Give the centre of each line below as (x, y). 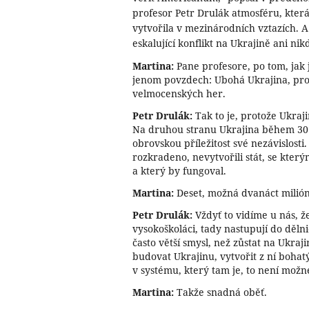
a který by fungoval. (179, 170)
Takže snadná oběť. (220, 292)
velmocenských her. (179, 93)
